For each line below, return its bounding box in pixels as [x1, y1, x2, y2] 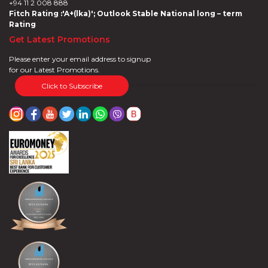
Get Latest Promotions [9, 34, 110, 45]
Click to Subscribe [41, 81, 102, 90]
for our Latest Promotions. [9, 65, 100, 74]
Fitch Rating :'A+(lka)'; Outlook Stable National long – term [9, 9, 242, 18]
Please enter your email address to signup [9, 54, 151, 63]
